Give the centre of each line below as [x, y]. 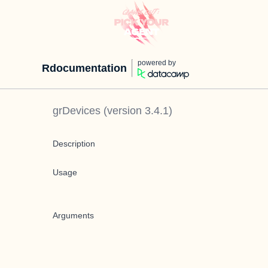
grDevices [77, 111]
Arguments [73, 215]
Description [74, 144]
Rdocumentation [84, 68]
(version [123, 111]
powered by [157, 63]
